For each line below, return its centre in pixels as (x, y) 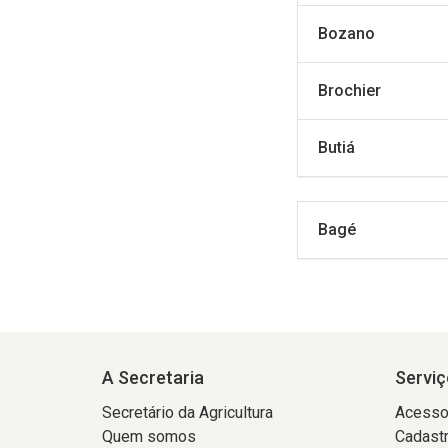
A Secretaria (153, 377)
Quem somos (149, 436)
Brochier (349, 90)
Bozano (346, 33)
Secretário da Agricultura (187, 412)
